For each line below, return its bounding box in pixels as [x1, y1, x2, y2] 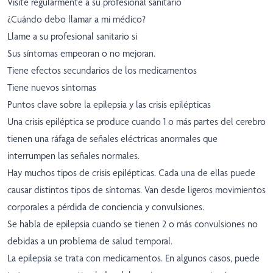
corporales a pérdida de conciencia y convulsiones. [7, 201, 204, 213]
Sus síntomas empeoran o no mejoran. [7, 48, 155, 60]
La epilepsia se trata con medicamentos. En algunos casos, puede [7, 252, 260, 264]
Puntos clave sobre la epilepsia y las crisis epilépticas [7, 99, 211, 111]
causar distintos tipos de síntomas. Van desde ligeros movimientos [7, 184, 266, 196]
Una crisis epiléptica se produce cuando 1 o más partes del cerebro [7, 116, 266, 128]
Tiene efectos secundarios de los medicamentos [7, 65, 197, 77]
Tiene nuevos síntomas [7, 82, 96, 94]
